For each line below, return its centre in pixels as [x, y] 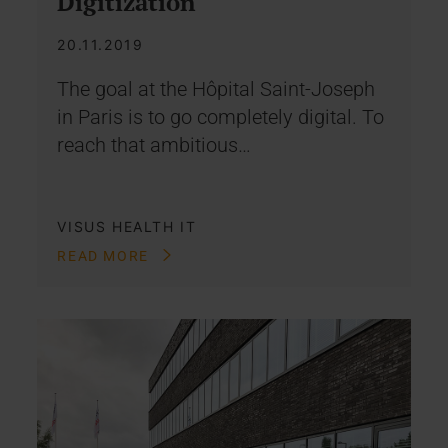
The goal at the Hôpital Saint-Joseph [216, 88]
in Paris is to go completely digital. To [221, 116]
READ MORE [105, 255]
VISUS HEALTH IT [127, 226]
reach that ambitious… [154, 144]
